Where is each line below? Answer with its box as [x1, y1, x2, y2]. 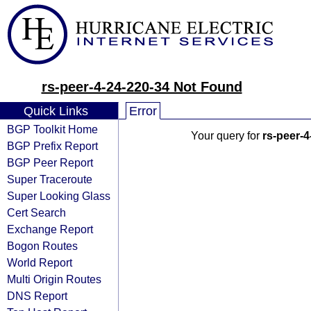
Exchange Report [7, 223, 93, 235]
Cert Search [7, 206, 66, 219]
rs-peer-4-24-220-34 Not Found [41, 79, 242, 94]
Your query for [191, 130, 262, 142]
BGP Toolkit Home [7, 123, 98, 135]
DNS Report [7, 289, 67, 302]
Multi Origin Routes [7, 273, 101, 285]
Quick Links [23, 104, 88, 118]
